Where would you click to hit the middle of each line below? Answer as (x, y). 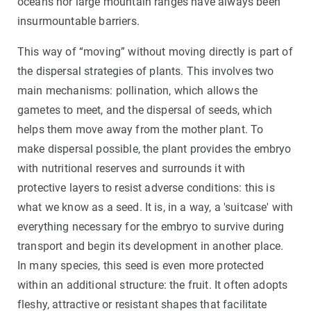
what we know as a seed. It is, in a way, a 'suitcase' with (155, 208)
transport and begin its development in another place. (151, 246)
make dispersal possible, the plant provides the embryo (154, 149)
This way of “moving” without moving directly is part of (155, 52)
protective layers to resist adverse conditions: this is (146, 188)
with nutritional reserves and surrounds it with (132, 169)
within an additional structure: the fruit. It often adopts (153, 285)
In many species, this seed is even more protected (141, 266)
